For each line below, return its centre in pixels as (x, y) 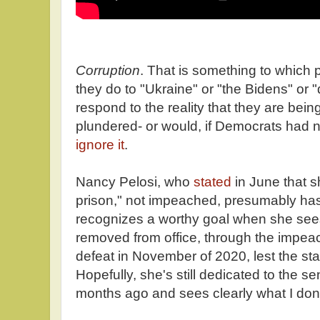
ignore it (100, 145)
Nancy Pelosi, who (133, 182)
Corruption (108, 71)
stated (211, 182)
